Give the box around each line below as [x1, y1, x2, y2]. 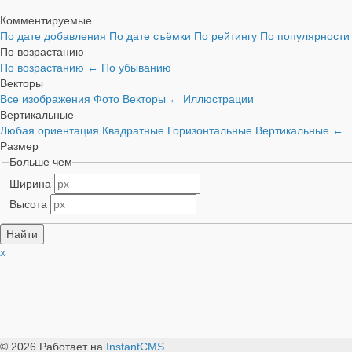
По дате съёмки [109, 30, 194, 43]
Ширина [9, 178, 51, 191]
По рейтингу [194, 30, 260, 43]
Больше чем [9, 156, 72, 169]
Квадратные [102, 124, 167, 137]
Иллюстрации [183, 93, 254, 106]
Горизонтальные [167, 124, 255, 137]
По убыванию [101, 61, 171, 75]
